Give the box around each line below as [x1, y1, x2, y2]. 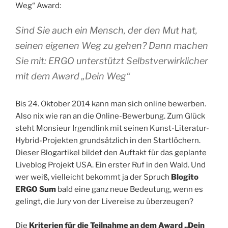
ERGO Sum [15, 185, 56, 194]
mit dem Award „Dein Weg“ [15, 71, 130, 82]
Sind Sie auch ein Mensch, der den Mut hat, [15, 25, 197, 36]
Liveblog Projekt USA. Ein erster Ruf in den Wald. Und [15, 160, 206, 170]
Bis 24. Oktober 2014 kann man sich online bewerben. [15, 99, 208, 109]
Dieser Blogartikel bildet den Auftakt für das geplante [15, 148, 207, 158]
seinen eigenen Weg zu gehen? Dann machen [15, 40, 208, 51]
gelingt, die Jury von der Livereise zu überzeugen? [15, 197, 193, 207]
